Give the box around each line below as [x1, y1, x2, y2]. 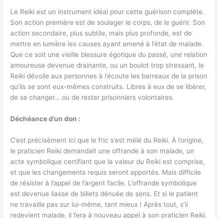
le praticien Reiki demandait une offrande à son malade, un [10, 147, 195, 155]
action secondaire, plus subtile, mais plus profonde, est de [10, 29, 192, 37]
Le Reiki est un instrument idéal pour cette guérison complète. [10, 8, 205, 16]
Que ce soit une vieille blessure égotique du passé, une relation [10, 51, 208, 59]
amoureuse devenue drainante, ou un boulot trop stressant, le [10, 61, 204, 70]
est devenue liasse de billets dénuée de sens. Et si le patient [10, 190, 199, 198]
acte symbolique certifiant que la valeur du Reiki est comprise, [10, 158, 205, 166]
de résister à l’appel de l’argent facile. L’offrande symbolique [10, 179, 197, 187]
